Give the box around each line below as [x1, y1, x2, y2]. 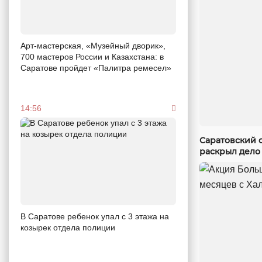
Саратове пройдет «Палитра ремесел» [20, 63, 171, 73]
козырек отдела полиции [20, 222, 115, 232]
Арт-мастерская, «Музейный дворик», [20, 41, 166, 50]
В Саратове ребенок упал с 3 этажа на [20, 211, 169, 221]
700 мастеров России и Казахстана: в [20, 52, 164, 61]
